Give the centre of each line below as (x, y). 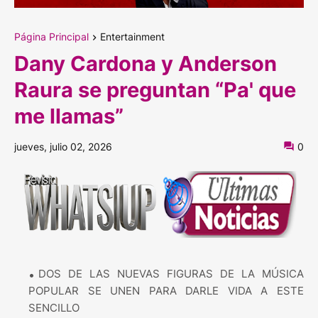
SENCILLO (54, 307)
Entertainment (132, 36)
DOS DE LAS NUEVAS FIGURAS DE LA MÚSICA (171, 273)
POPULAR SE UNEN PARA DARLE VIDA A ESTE (166, 290)
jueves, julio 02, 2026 (63, 146)
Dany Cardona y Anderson (146, 63)
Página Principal (51, 36)
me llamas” (69, 116)
